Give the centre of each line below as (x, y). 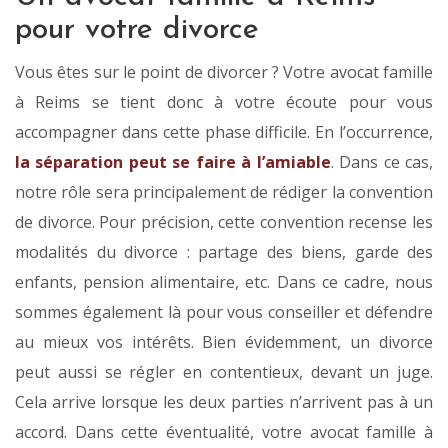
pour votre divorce (137, 31)
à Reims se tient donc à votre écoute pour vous (224, 102)
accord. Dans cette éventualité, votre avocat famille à (224, 432)
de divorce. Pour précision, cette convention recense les (224, 222)
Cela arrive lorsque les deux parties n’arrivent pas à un (224, 402)
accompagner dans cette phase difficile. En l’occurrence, (224, 132)
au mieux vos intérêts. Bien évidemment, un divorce (224, 342)
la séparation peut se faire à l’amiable (173, 162)
